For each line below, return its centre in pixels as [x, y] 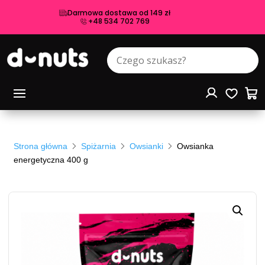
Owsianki [147, 146]
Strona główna [41, 146]
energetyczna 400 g [51, 160]
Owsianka [195, 146]
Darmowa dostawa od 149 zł [119, 13]
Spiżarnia [99, 146]
